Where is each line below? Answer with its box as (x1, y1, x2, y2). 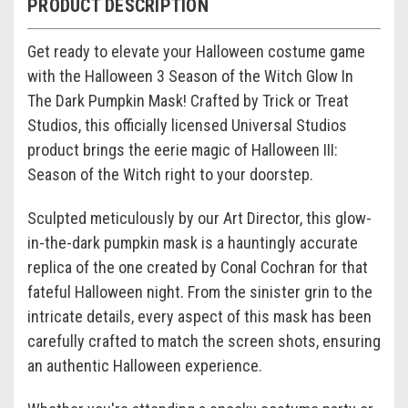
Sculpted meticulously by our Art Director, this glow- (27, 209, 372, 229)
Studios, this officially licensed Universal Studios (27, 116, 347, 136)
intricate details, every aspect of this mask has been (27, 307, 372, 327)
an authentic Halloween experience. (27, 356, 262, 376)
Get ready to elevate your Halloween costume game (27, 42, 365, 62)
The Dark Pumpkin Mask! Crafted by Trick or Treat (27, 91, 349, 111)
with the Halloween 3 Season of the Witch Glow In (27, 66, 353, 87)
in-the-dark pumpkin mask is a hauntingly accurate (27, 233, 358, 253)
